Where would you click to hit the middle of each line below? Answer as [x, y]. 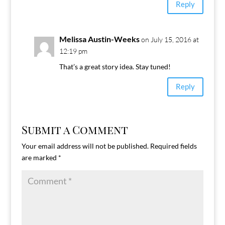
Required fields [173, 146]
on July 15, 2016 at [170, 39]
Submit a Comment [75, 129]
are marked [40, 157]
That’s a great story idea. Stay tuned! [115, 66]
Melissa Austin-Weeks [99, 39]
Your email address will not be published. [85, 146]
